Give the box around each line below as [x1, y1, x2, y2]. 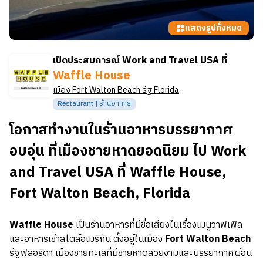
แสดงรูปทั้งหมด [185, 21, 242, 35]
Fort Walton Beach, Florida [9, 182, 190, 205]
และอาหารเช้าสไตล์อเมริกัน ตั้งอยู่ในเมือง [9, 231, 163, 247]
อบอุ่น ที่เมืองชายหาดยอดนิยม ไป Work [9, 140, 246, 163]
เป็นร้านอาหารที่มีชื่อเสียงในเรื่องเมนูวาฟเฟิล [73, 217, 242, 233]
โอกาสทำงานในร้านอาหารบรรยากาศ [9, 119, 233, 142]
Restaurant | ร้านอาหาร [58, 98, 131, 109]
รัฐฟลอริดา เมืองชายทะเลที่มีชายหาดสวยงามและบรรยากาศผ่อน [9, 245, 252, 261]
